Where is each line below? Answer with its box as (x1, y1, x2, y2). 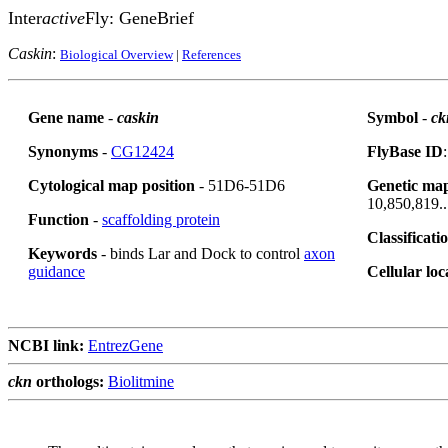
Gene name (28, 109, 108, 126)
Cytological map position (28, 177, 195, 194)
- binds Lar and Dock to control (97, 245, 304, 262)
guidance (28, 263, 85, 280)
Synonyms (28, 143, 98, 160)
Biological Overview (60, 47, 173, 62)
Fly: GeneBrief (85, 8, 194, 28)
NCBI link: (8, 337, 84, 354)
